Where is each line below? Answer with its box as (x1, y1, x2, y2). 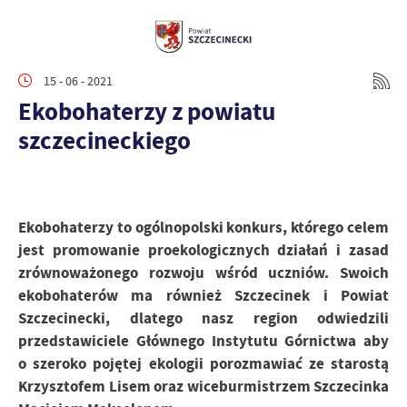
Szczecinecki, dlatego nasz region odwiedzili (18, 308, 389, 329)
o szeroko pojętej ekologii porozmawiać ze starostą (18, 353, 389, 374)
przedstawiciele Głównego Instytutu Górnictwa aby (18, 331, 389, 352)
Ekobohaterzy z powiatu (18, 94, 275, 128)
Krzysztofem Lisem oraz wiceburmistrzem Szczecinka (18, 376, 389, 397)
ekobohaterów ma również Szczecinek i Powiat (18, 285, 389, 306)
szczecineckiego (18, 124, 191, 157)
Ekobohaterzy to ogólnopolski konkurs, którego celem (18, 217, 389, 238)
